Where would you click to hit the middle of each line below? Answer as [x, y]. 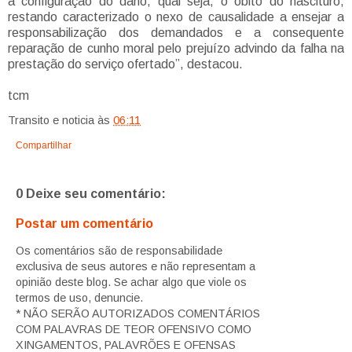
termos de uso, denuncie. [79, 297]
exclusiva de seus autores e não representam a [136, 266]
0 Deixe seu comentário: [91, 194]
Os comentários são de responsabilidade [119, 250]
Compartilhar [44, 146]
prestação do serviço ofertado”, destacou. [125, 64]
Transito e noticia [51, 121]
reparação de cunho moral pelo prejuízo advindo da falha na [176, 49]
